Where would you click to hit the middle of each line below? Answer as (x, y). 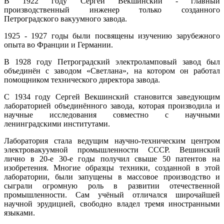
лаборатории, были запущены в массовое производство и (112, 177)
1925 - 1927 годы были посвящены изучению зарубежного (112, 36)
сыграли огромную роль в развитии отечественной (112, 186)
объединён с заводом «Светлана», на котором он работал (112, 71)
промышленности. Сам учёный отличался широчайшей (112, 195)
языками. (19, 213)
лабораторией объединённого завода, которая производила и (112, 106)
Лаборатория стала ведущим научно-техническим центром (112, 141)
